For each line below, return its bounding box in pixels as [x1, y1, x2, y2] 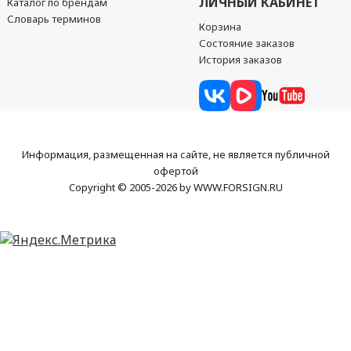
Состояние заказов [199, 36, 295, 50]
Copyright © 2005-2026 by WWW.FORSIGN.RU [68, 180, 283, 194]
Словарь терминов [6, 12, 101, 26]
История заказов [199, 52, 283, 67]
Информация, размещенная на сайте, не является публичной [21, 147, 330, 161]
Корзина [199, 20, 242, 34]
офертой [153, 164, 198, 178]
